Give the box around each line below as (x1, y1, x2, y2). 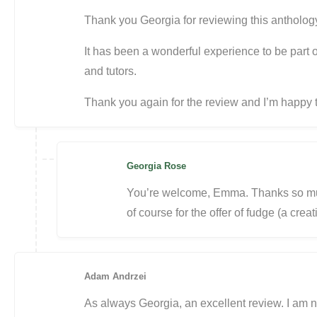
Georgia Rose (127, 161, 186, 171)
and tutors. (84, 65, 137, 77)
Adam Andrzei (84, 271, 146, 282)
